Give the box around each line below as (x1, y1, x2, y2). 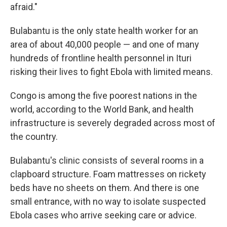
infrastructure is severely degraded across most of (10, 118, 215, 128)
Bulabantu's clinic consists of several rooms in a (10, 155, 204, 166)
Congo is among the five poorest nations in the (10, 90, 197, 101)
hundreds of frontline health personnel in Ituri (10, 53, 192, 63)
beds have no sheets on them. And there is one (10, 182, 199, 193)
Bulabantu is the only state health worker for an (10, 25, 198, 36)
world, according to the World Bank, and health (10, 104, 194, 115)
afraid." (10, 2, 37, 12)
